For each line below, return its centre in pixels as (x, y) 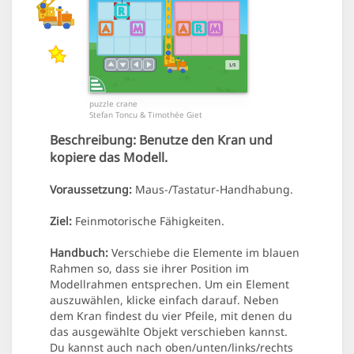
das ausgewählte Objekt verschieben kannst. (169, 332)
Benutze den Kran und (204, 140)
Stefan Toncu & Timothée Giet (146, 115)
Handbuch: (79, 253)
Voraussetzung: (91, 190)
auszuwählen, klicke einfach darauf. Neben (164, 300)
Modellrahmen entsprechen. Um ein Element (169, 284)
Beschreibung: (93, 140)
